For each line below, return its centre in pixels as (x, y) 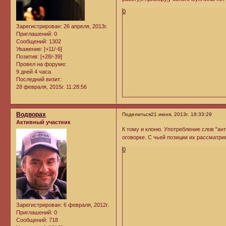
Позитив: (27, 57)
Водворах (31, 115)
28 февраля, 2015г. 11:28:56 (51, 87)
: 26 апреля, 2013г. (84, 26)
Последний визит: (39, 79)
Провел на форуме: (41, 64)
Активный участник (43, 122)
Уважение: (29, 49)
